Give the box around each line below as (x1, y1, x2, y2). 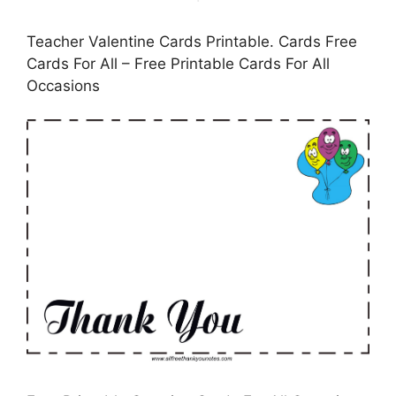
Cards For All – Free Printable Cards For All (27, 54, 330, 72)
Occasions (27, 76, 100, 95)
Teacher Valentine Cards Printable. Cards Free (27, 32, 357, 50)
